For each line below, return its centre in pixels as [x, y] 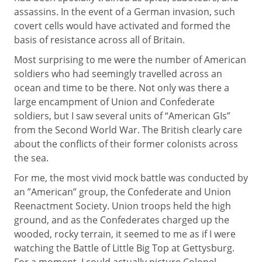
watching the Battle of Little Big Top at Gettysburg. [124, 248]
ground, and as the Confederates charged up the [122, 220]
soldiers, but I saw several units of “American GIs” [122, 116]
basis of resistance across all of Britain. [99, 40]
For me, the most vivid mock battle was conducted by [131, 178]
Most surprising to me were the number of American [130, 60]
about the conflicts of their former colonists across [126, 144]
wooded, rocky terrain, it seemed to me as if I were [125, 234]
